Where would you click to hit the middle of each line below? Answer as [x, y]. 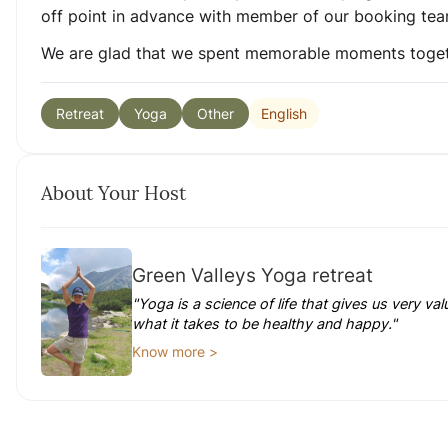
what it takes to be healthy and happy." [265, 323]
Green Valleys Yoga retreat [253, 275]
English [284, 113]
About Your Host [113, 193]
